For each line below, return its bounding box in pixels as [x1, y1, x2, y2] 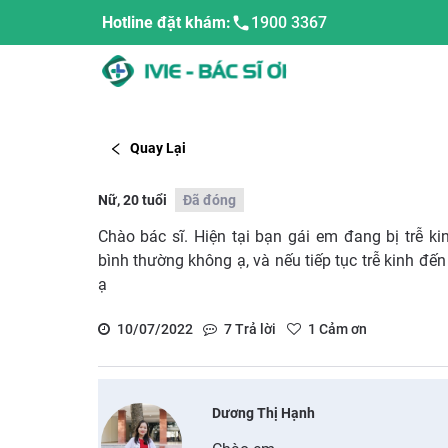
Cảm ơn [315, 320, 367, 337]
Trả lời [232, 320, 276, 337]
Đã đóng [182, 191, 236, 208]
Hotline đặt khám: [102, 13, 231, 32]
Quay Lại [130, 140, 186, 157]
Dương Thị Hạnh [212, 404, 316, 421]
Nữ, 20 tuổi [97, 191, 167, 208]
